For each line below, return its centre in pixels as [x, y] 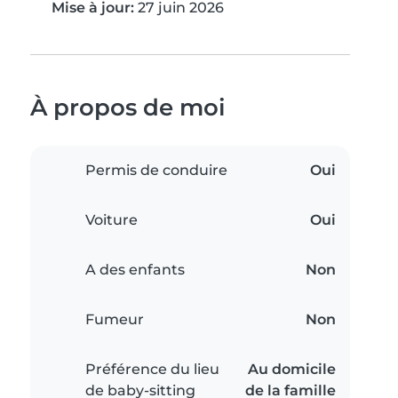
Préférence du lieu [152, 370]
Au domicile [292, 370]
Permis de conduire [156, 171]
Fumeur [115, 320]
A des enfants [135, 270]
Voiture [111, 220]
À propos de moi [128, 107]
